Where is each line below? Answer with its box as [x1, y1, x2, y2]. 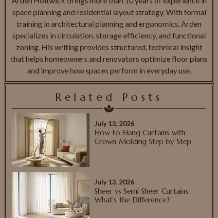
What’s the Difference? [94, 195, 170, 204]
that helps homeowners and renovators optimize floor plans [11, 54, 207, 63]
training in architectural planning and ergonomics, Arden [17, 18, 201, 28]
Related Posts [55, 90, 163, 104]
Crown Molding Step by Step [94, 136, 191, 146]
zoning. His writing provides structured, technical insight [16, 42, 202, 52]
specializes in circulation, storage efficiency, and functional [12, 30, 206, 40]
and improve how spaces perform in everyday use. [27, 65, 191, 75]
